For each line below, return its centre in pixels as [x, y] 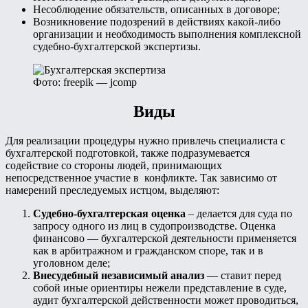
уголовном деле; [71, 263]
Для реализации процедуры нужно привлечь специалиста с [145, 140]
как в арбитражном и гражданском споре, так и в [148, 250]
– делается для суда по [239, 213]
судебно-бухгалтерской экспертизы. [117, 46]
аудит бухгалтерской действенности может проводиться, [166, 300]
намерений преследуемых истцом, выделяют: [112, 190]
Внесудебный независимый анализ [120, 275]
